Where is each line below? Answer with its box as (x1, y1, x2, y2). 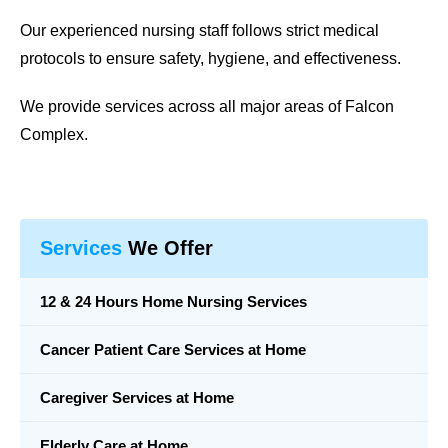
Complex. (20, 125, 88, 143)
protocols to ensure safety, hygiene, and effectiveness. (20, 49, 401, 67)
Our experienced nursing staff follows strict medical (20, 21, 379, 39)
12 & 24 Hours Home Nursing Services (40, 292, 307, 310)
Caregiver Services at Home (40, 388, 234, 406)
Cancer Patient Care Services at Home (40, 340, 306, 358)
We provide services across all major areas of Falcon (20, 97, 394, 115)
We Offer (122, 236, 213, 259)
